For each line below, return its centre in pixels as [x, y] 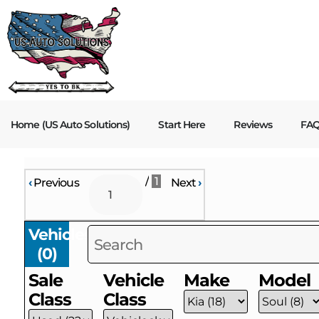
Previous [55, 183]
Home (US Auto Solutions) [70, 124]
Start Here [182, 124]
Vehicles [60, 234]
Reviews [253, 124]
